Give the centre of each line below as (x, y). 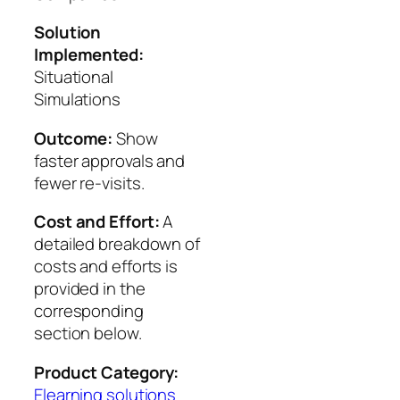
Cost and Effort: (97, 222)
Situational (74, 77)
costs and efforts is (106, 267)
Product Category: (107, 372)
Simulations (77, 100)
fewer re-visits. (89, 183)
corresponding (89, 311)
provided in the (90, 289)
